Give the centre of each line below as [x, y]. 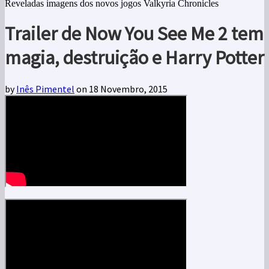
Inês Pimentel [45, 89]
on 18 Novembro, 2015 [121, 89]
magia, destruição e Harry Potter [134, 58]
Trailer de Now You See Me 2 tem [134, 34]
